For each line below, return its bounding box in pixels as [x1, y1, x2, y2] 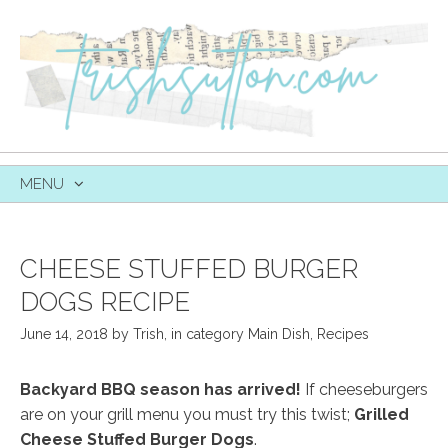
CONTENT [19, 238, 91, 257]
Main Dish [248, 325, 310, 342]
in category [171, 325, 248, 342]
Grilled [354, 404, 409, 424]
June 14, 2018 [20, 325, 108, 342]
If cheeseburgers [301, 379, 428, 399]
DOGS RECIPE [20, 286, 190, 317]
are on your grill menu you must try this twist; [20, 404, 350, 424]
